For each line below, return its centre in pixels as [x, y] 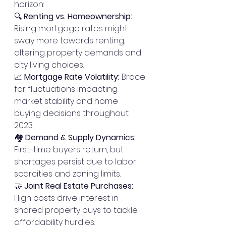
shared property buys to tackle [77, 210]
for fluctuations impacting [67, 89]
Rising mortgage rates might [72, 28]
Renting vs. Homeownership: [78, 16]
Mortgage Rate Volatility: [72, 77]
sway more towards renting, [71, 40]
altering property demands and [79, 52]
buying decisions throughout [72, 113]
